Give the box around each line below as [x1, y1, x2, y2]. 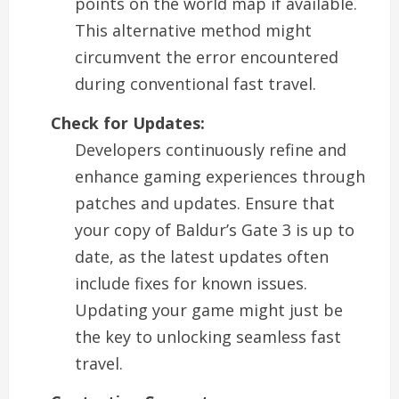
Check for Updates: [51, 111, 205, 134]
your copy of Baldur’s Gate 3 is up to [75, 218, 354, 240]
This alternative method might [75, 20, 312, 42]
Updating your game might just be [75, 298, 343, 321]
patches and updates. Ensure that [75, 191, 335, 214]
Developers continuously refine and [75, 138, 346, 160]
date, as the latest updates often [75, 245, 329, 267]
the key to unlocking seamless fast [75, 325, 341, 347]
